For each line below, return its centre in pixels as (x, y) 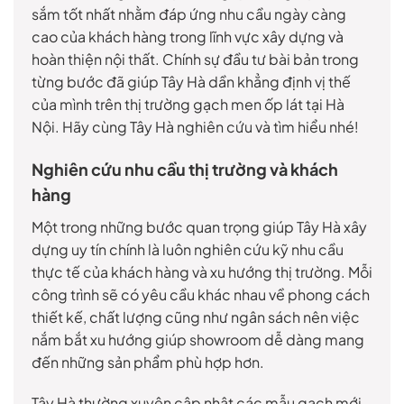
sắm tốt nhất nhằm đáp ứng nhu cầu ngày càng (189, 14)
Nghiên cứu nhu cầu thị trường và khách (185, 169)
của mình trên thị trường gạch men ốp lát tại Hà (188, 104)
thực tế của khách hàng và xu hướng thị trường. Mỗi (202, 271)
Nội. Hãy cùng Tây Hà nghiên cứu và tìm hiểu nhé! (195, 126)
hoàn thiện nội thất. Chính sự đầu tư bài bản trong (195, 59)
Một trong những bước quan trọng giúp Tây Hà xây (199, 226)
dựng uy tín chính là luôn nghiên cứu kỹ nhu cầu (188, 249)
